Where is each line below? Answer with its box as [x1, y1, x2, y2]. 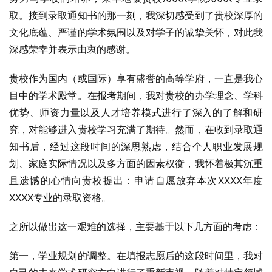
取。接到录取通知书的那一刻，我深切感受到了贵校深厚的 [9, 9, 263, 21]
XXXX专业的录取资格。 [9, 191, 111, 203]
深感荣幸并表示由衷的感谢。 [9, 43, 135, 55]
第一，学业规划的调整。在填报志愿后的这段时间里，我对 [9, 250, 263, 262]
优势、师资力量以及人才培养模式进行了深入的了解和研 [9, 106, 263, 118]
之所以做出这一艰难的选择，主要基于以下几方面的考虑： [9, 220, 262, 233]
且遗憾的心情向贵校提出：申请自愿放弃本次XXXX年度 [9, 174, 263, 186]
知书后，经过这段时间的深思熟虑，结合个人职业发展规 [9, 140, 263, 152]
